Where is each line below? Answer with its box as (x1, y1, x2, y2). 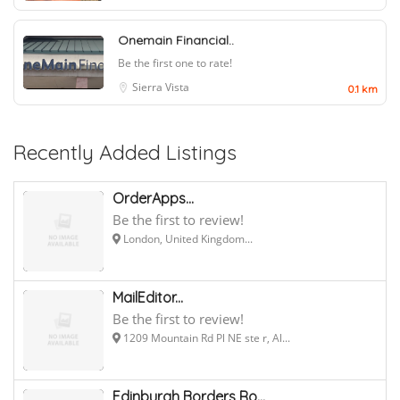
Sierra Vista (132, 79, 189, 95)
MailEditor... (112, 287, 183, 306)
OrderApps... (112, 188, 194, 207)
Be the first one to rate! (118, 54, 232, 71)
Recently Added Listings (13, 138, 237, 165)
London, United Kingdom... (121, 230, 253, 246)
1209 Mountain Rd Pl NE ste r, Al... (121, 329, 290, 346)
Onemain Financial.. (118, 31, 234, 48)
